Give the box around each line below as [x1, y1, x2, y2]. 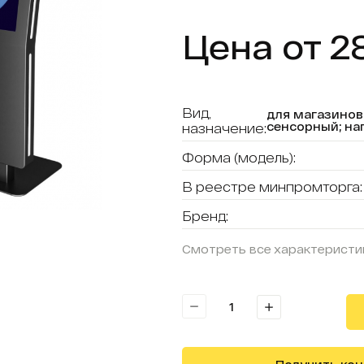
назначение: [182, 120, 266, 136]
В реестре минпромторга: [182, 179, 362, 194]
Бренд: [182, 208, 228, 223]
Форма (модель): [182, 149, 296, 165]
